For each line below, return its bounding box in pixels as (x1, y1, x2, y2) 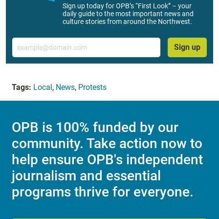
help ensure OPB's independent (12, 151, 203, 168)
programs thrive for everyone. (12, 183, 194, 200)
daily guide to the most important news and (63, 10, 194, 18)
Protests (78, 82, 107, 92)
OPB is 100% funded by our (12, 119, 178, 135)
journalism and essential (12, 167, 161, 184)
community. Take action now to (12, 135, 202, 152)
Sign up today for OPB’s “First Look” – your (63, 2, 192, 10)
